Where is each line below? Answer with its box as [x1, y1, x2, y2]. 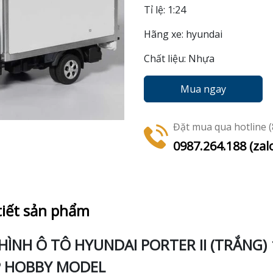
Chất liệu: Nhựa [144, 52, 214, 66]
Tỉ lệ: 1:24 [144, 3, 186, 17]
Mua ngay [180, 82, 226, 96]
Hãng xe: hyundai [144, 27, 222, 41]
